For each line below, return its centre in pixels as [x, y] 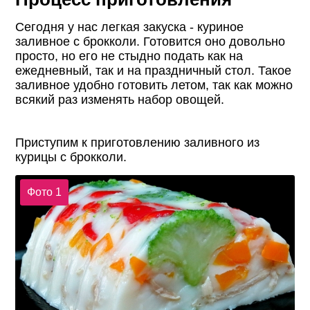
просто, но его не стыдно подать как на [129, 56]
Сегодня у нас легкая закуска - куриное [130, 27]
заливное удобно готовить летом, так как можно [154, 85]
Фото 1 [44, 192]
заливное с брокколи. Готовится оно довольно [151, 41]
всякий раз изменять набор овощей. [120, 99]
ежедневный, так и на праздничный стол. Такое [154, 70]
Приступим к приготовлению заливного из [138, 142]
